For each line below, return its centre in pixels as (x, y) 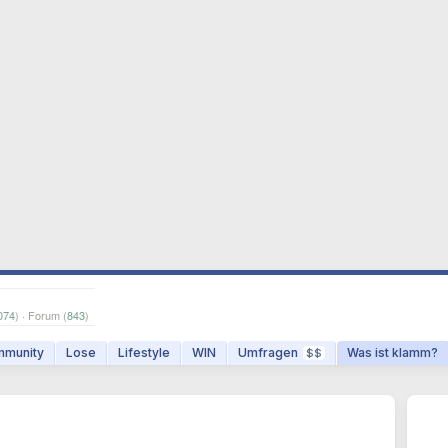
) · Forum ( (41, 315)
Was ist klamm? (392, 352)
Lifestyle (144, 352)
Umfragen (268, 352)
